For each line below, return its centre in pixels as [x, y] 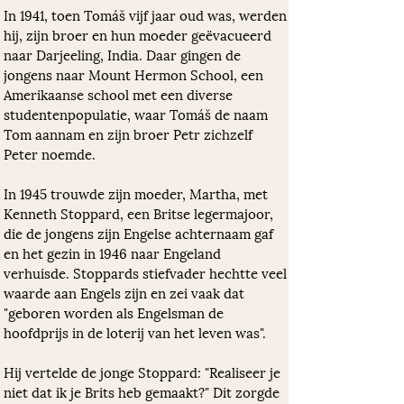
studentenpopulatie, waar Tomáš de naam [138, 114]
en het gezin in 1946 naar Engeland [114, 252]
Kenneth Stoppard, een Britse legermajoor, [140, 213]
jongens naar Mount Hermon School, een [135, 74]
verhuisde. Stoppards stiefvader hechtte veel [147, 272]
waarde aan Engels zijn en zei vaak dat [126, 292]
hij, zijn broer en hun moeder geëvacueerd [139, 34]
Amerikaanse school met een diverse [120, 94]
